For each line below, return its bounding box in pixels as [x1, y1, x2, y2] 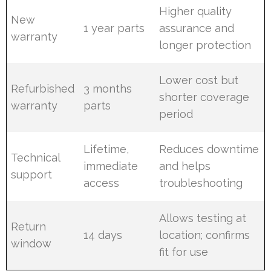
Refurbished [11, 82, 75, 96]
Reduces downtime [159, 143, 260, 156]
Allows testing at [159, 212, 247, 225]
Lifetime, [83, 143, 129, 156]
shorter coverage [159, 91, 250, 104]
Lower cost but [159, 74, 239, 87]
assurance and [159, 22, 235, 35]
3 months [83, 82, 132, 96]
